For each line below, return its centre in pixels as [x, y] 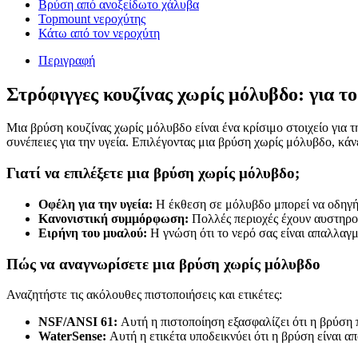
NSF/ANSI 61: [78, 322]
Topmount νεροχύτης [92, 18]
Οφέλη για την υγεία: [95, 204]
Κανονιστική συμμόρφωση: [113, 218]
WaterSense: [72, 336]
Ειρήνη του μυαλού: [93, 233]
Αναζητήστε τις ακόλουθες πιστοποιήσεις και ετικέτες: [144, 295]
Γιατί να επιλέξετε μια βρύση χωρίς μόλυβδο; [153, 173]
